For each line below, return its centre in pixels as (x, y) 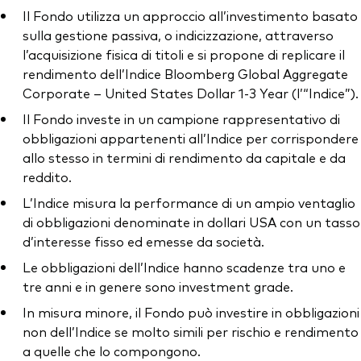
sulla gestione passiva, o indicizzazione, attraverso (178, 35)
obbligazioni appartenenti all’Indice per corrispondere (191, 138)
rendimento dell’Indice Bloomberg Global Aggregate (185, 74)
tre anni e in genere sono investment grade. (158, 286)
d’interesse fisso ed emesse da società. (143, 241)
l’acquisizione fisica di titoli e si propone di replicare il (184, 54)
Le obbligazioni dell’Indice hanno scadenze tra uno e (184, 267)
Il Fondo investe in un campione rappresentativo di (181, 119)
